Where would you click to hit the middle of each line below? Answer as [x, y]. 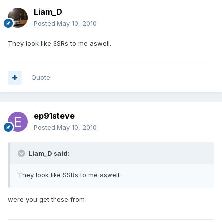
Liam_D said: [48, 153]
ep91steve [54, 116]
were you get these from [46, 199]
